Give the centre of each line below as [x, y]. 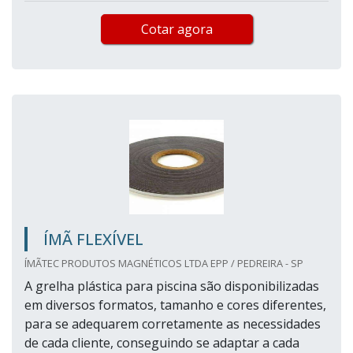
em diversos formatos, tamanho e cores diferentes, [175, 305]
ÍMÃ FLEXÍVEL [93, 240]
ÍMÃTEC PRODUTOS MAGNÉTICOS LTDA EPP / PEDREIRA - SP [164, 264]
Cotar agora [176, 30]
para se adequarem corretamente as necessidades [173, 324]
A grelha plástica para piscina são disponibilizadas [172, 286]
